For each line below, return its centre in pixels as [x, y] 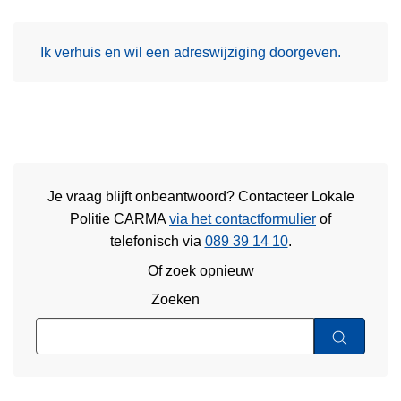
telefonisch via [157, 242]
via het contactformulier [243, 219]
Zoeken [175, 300]
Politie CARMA [119, 219]
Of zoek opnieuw [200, 270]
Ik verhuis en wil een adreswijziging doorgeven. [191, 52]
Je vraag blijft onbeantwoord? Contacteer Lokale [200, 197]
